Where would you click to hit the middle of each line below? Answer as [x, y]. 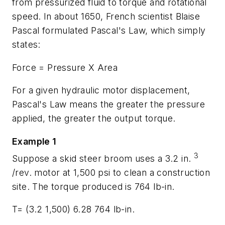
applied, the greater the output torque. [94, 119]
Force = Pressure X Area [65, 67]
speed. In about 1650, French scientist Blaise [106, 17]
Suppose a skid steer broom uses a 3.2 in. [103, 158]
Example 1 [34, 141]
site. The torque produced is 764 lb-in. [93, 186]
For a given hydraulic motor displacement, [101, 90]
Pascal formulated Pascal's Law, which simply [109, 31]
